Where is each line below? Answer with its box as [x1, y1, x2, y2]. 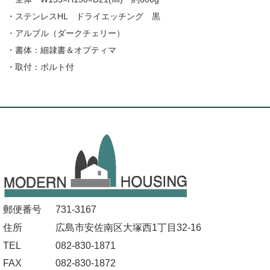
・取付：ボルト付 [7, 61, 75, 72]
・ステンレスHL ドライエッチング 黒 [7, 11, 161, 21]
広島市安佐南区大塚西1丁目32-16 [55, 222, 202, 233]
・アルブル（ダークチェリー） [7, 28, 125, 38]
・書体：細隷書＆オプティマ [7, 45, 117, 55]
